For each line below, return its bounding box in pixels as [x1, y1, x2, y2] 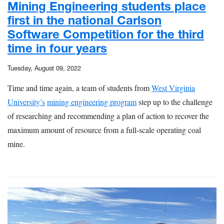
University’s [7, 96, 45, 107]
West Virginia [151, 82, 195, 93]
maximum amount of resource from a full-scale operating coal [7, 124, 201, 135]
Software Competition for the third [7, 26, 204, 41]
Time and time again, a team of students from [7, 82, 151, 93]
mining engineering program [47, 96, 136, 107]
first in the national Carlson [7, 12, 161, 27]
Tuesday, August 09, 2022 [7, 64, 81, 72]
